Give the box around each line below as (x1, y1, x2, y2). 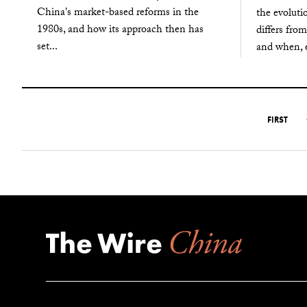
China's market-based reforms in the (36, 4, 199, 23)
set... (36, 38, 58, 58)
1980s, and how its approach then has (36, 21, 204, 40)
